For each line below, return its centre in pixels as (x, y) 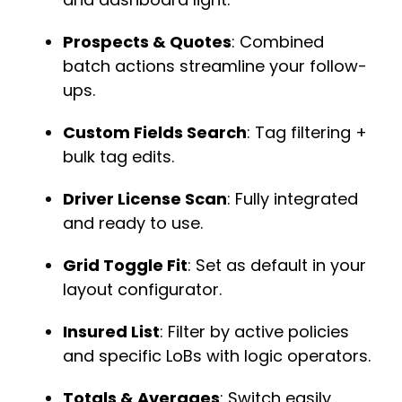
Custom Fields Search (155, 132)
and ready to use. (133, 223)
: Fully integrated (293, 198)
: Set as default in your (277, 265)
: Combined (278, 41)
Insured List (111, 331)
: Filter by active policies (254, 331)
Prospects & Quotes (147, 41)
